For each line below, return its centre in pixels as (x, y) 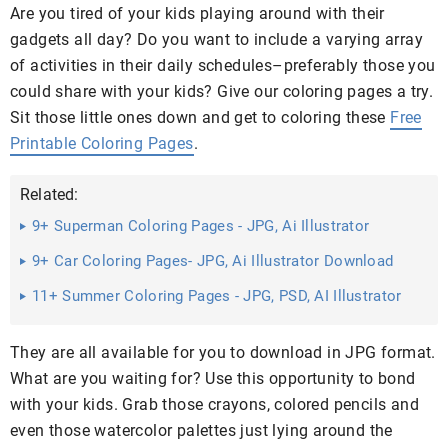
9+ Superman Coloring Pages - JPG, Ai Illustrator (201, 226)
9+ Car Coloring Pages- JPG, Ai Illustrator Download (213, 261)
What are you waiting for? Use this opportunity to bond (213, 378)
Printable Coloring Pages (102, 143)
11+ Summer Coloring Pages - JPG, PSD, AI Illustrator (217, 296)
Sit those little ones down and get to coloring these (200, 117)
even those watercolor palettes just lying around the (201, 430)
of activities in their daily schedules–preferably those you (223, 65)
